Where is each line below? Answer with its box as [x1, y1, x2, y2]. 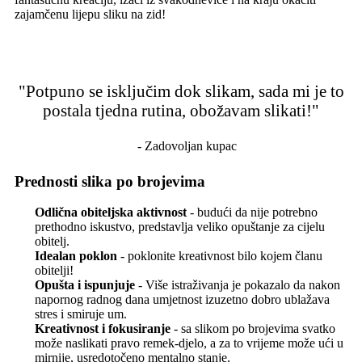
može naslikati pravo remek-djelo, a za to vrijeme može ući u [35, 335, 343, 350]
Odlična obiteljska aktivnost [35, 204, 187, 219]
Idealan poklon [35, 248, 117, 263]
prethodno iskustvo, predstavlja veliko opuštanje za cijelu [35, 219, 325, 234]
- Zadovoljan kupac [137, 138, 237, 153]
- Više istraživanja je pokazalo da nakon [135, 277, 340, 292]
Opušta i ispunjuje [35, 277, 135, 292]
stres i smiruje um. [35, 306, 127, 321]
